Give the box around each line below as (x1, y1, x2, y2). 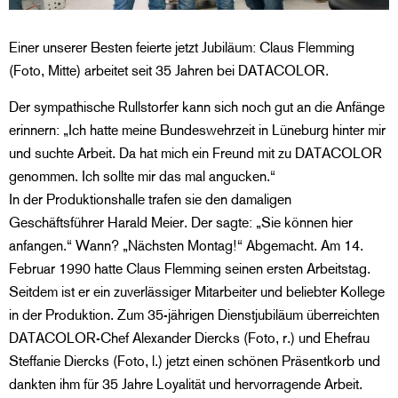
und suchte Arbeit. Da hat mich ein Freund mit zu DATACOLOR (9, 144, 382, 162)
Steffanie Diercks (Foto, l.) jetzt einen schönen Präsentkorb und (9, 352, 380, 370)
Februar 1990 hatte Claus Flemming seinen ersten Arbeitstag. (9, 259, 370, 277)
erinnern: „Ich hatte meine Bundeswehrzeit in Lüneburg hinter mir (9, 121, 386, 139)
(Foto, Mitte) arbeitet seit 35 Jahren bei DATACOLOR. (9, 62, 329, 80)
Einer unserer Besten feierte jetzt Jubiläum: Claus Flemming (9, 39, 354, 57)
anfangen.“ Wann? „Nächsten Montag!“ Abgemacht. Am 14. (9, 236, 363, 254)
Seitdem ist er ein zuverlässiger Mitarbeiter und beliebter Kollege (9, 283, 385, 300)
